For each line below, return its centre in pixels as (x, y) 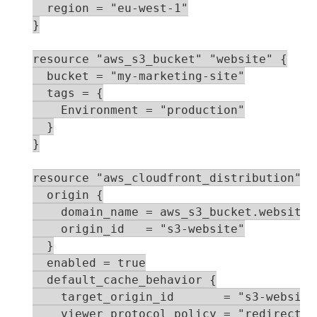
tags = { (68, 93)
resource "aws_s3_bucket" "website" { (160, 59)
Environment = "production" (139, 110)
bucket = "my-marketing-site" (139, 76)
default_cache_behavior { (125, 280)
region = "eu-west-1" (110, 8)
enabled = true (89, 263)
